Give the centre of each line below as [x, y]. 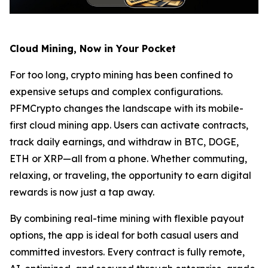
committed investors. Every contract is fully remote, [127, 252]
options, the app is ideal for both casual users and [124, 235]
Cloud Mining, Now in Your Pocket [93, 49]
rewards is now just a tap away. [82, 192]
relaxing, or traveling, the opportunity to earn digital [130, 176]
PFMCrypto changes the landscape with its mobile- [127, 109]
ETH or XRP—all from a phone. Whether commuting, [128, 159]
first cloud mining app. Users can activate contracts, [129, 125]
